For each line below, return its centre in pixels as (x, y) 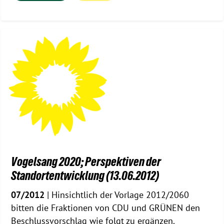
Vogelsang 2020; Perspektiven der (86, 161)
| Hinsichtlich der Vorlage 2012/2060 (117, 194)
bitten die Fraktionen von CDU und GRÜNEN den (105, 207)
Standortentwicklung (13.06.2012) (85, 175)
